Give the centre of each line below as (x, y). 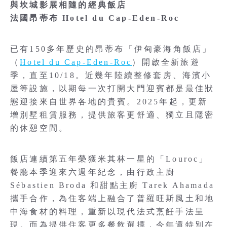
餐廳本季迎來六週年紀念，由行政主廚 (93, 172)
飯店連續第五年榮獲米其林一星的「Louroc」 (109, 159)
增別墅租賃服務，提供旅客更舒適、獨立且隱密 (112, 115)
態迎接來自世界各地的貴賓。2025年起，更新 (109, 102)
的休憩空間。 (40, 128)
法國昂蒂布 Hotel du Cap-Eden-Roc (95, 18)
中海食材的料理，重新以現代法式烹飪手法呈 (108, 212)
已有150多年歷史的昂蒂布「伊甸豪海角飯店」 (111, 49)
